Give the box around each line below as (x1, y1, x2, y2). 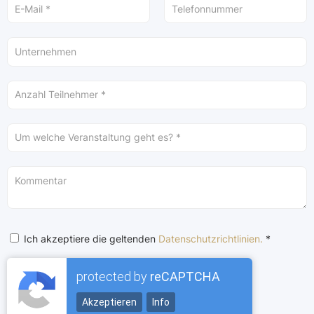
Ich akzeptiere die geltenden (21, 233, 158, 245)
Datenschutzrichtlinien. (158, 233, 263, 245)
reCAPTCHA (150, 269, 220, 285)
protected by (76, 269, 150, 285)
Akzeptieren (82, 296, 137, 308)
